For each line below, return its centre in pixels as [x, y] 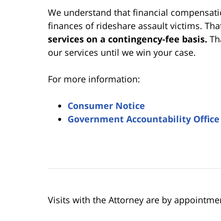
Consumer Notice [106, 105]
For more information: [94, 79]
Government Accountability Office [144, 119]
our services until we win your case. [122, 52]
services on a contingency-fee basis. [129, 39]
